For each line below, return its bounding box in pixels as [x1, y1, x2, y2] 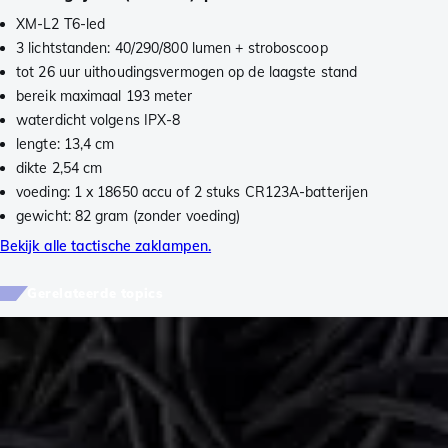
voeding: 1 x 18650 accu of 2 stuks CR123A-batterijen [16, 183, 369, 202]
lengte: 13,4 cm [16, 135, 115, 154]
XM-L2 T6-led [16, 15, 106, 34]
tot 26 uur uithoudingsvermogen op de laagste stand [16, 63, 357, 82]
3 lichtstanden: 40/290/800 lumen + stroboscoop [16, 39, 328, 58]
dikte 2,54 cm [16, 159, 103, 178]
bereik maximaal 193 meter [16, 87, 193, 106]
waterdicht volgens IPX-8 [16, 111, 181, 130]
